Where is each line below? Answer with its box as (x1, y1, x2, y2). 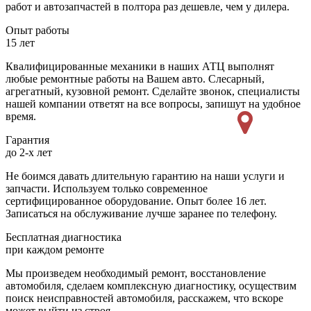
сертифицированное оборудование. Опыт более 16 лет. (6, 195, 267, 208)
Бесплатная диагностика (6, 231, 121, 244)
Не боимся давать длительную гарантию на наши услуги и (6, 170, 285, 183)
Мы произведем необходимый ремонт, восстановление (6, 267, 266, 280)
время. (6, 110, 36, 123)
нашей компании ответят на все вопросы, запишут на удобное (6, 98, 301, 110)
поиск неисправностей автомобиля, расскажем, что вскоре (6, 292, 283, 305)
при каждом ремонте (6, 244, 104, 256)
